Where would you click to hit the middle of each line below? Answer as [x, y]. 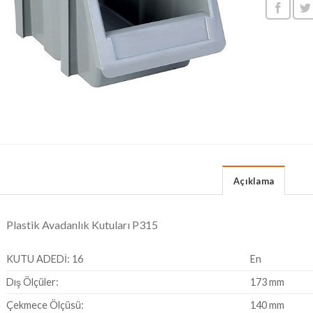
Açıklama [254, 181]
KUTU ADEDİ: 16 [44, 259]
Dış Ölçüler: [32, 282]
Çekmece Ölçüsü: [45, 305]
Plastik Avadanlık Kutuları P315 [82, 224]
